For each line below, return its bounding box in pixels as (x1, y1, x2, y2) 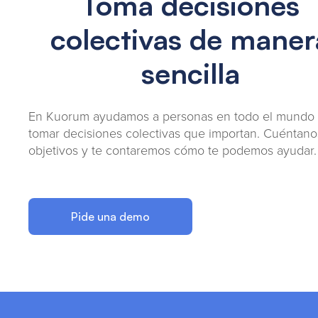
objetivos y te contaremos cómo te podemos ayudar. (28, 141, 317, 159)
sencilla (141, 55, 240, 92)
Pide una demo (71, 209, 150, 224)
